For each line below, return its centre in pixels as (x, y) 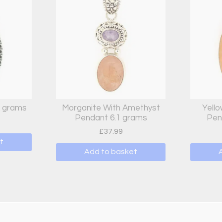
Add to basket (111, 152)
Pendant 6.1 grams (111, 118)
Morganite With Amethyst (111, 108)
